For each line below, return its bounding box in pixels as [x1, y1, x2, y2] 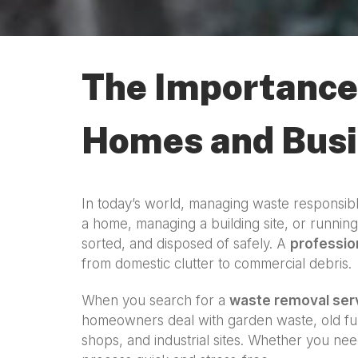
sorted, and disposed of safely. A [82, 236, 290, 253]
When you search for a [82, 292, 229, 308]
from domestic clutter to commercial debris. [82, 256, 352, 272]
